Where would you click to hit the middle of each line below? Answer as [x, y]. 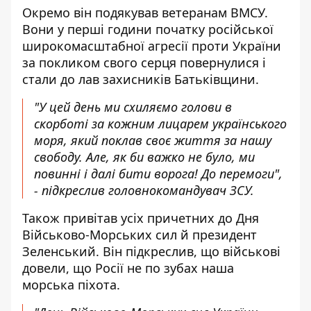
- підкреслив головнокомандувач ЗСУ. [144, 190]
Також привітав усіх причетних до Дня [141, 218]
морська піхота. [71, 285]
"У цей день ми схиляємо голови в [133, 107]
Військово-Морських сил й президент [140, 235]
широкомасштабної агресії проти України [152, 46]
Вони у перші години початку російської [148, 29]
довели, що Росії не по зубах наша [128, 268]
